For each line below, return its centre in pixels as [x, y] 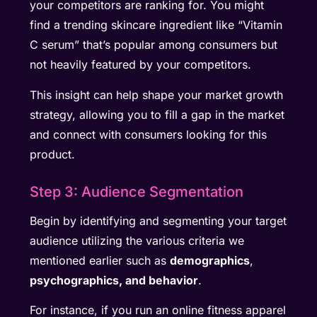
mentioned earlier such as [100, 260]
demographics [210, 260]
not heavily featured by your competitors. [143, 65]
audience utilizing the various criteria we [137, 240]
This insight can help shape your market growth [157, 94]
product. [53, 154]
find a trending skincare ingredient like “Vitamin [156, 25]
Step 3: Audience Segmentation [137, 191]
